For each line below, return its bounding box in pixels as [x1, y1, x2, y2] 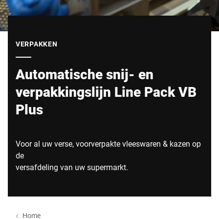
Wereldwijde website [16, 1, 86, 11]
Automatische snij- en [16, 65, 153, 83]
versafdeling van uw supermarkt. [16, 162, 128, 172]
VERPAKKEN [16, 39, 58, 48]
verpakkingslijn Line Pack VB [16, 83, 197, 101]
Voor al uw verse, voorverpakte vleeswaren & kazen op [16, 138, 201, 149]
